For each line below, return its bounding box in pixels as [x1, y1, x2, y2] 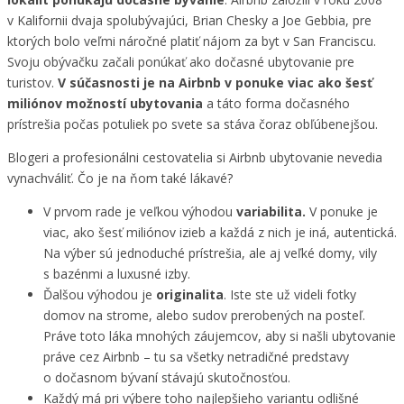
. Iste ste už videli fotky [224, 285, 356, 303]
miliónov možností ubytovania [7, 94, 203, 112]
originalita [156, 285, 224, 303]
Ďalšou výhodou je [43, 285, 156, 303]
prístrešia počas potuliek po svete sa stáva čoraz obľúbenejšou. [7, 115, 378, 133]
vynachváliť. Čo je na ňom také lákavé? [7, 169, 233, 187]
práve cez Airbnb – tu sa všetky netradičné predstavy [43, 347, 349, 365]
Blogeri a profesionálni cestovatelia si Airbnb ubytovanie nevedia [7, 148, 382, 166]
